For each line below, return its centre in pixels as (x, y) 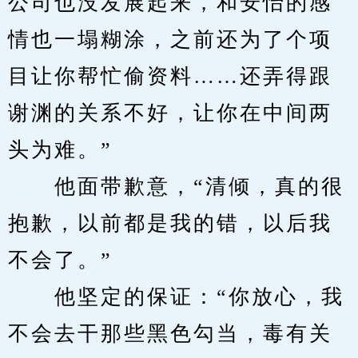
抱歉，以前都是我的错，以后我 (170, 223)
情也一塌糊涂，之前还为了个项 (170, 40)
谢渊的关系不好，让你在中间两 (170, 113)
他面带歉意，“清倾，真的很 (176, 187)
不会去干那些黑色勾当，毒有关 (170, 334)
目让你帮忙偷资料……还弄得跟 (170, 76)
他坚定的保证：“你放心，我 (176, 297)
